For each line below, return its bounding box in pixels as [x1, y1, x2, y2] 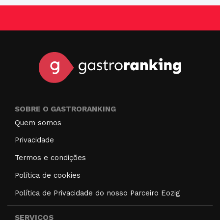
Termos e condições [15, 153, 86, 163]
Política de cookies [15, 170, 81, 180]
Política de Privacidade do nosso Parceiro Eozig [15, 188, 180, 197]
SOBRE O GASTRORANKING [15, 104, 116, 113]
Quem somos [15, 118, 61, 127]
